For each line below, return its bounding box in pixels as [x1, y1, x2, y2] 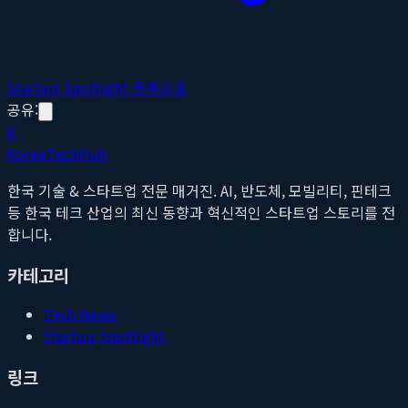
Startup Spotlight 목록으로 [7, 76, 188, 98]
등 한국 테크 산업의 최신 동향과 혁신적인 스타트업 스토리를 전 [7, 200, 395, 223]
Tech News [44, 303, 117, 326]
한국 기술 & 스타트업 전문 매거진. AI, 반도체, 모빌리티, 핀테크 [7, 178, 392, 201]
